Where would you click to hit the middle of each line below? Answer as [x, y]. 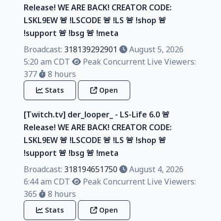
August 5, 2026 [155, 49]
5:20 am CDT [47, 61]
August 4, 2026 [155, 169]
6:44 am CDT [47, 181]
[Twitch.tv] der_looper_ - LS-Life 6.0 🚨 [97, 114]
